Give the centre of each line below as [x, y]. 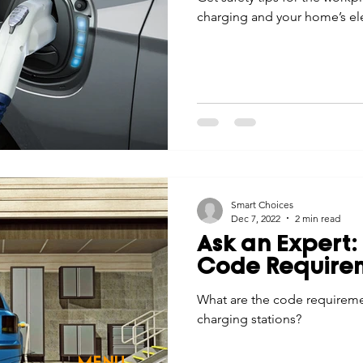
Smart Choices [262, 204]
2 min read [318, 218]
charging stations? [249, 318]
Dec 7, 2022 [256, 218]
